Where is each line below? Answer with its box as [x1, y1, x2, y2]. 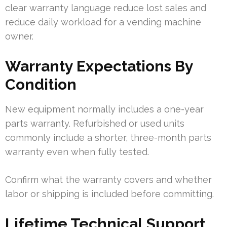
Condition [5, 75, 77, 94]
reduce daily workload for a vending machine [5, 17, 201, 28]
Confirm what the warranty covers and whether [5, 174, 212, 185]
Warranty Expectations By [5, 57, 193, 75]
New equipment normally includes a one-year [5, 104, 204, 115]
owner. [5, 31, 33, 42]
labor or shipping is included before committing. [5, 188, 214, 200]
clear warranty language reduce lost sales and [5, 3, 206, 14]
